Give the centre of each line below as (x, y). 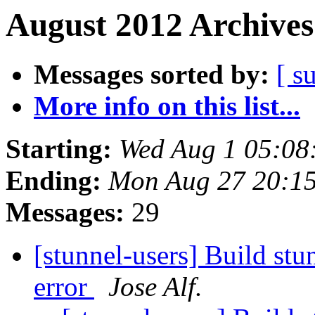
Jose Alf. (155, 287)
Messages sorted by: (152, 75)
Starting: (59, 149)
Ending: (53, 181)
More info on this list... (167, 106)
